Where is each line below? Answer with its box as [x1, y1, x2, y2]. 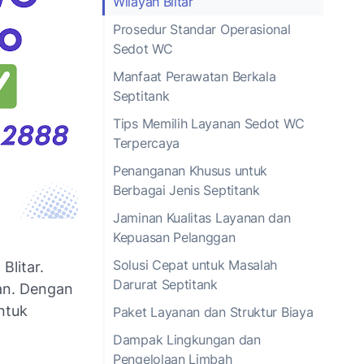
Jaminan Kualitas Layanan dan [113, 209, 291, 226]
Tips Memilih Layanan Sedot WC [113, 115, 305, 132]
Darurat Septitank [113, 275, 218, 292]
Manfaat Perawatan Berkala [113, 67, 276, 84]
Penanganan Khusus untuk [113, 162, 268, 179]
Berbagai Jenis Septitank [113, 181, 260, 198]
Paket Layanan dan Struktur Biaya [113, 303, 314, 320]
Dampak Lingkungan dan [113, 331, 261, 348]
